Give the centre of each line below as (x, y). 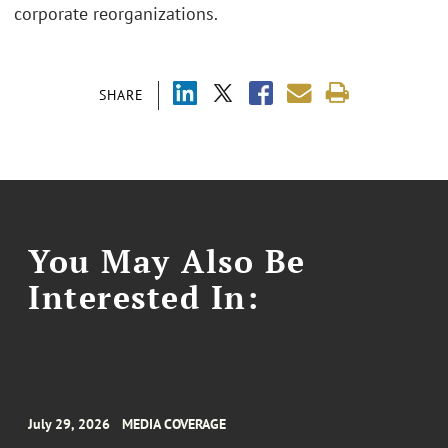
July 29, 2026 (69, 424)
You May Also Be (167, 260)
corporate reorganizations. (116, 14)
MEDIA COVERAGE (174, 424)
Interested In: (144, 296)
